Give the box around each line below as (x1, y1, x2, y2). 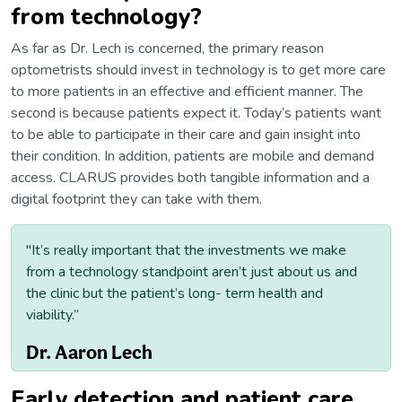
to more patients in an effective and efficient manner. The (11, 82, 363, 102)
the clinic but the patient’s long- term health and (26, 284, 323, 304)
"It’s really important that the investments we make (26, 240, 346, 261)
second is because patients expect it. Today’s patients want (11, 103, 381, 124)
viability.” (26, 305, 79, 326)
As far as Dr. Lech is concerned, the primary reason (11, 39, 324, 59)
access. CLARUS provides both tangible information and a (11, 168, 370, 188)
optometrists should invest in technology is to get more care (11, 60, 386, 81)
